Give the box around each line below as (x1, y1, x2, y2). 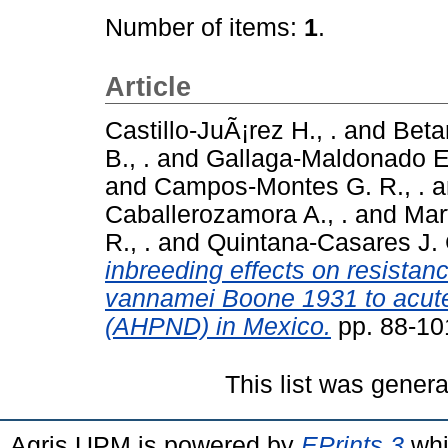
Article (105, 72, 191, 102)
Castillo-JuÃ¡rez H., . (105, 116, 337, 144)
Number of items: (105, 14, 304, 41)
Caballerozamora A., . (105, 200, 348, 228)
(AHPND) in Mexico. (105, 312, 331, 340)
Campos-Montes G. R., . (154, 172, 425, 200)
